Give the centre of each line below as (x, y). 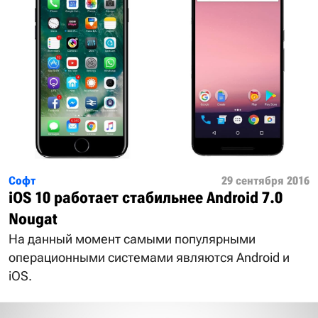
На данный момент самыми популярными (132, 239)
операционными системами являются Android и (149, 258)
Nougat (33, 219)
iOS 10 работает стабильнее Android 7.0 (146, 198)
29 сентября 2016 (265, 181)
